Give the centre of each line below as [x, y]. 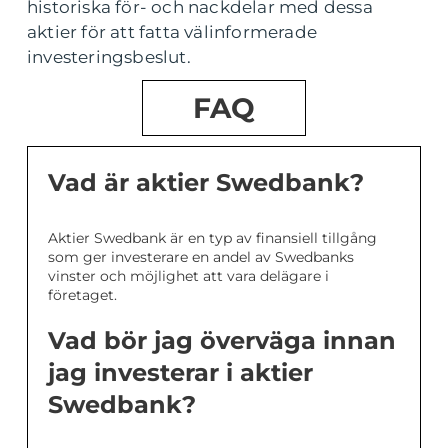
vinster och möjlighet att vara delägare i [188, 276]
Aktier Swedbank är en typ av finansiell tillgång [212, 238]
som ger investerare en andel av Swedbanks [201, 257]
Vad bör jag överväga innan [222, 341]
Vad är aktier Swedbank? [206, 183]
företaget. [82, 295]
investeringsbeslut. [109, 57]
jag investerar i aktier [180, 373]
